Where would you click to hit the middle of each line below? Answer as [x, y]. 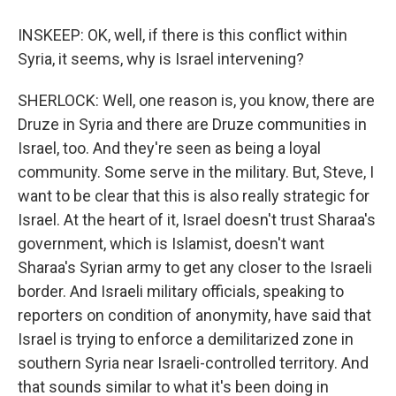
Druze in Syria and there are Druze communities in [192, 124]
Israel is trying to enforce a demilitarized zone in [186, 339]
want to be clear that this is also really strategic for [194, 196]
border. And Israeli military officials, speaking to [181, 291]
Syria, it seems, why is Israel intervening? [161, 59]
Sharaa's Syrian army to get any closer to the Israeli [195, 267]
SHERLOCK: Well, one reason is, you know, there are [196, 100]
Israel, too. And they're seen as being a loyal [169, 148]
